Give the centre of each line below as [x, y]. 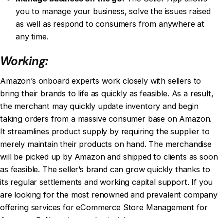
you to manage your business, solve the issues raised [113, 11]
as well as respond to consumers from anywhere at [110, 24]
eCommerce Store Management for [142, 208]
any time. [32, 37]
